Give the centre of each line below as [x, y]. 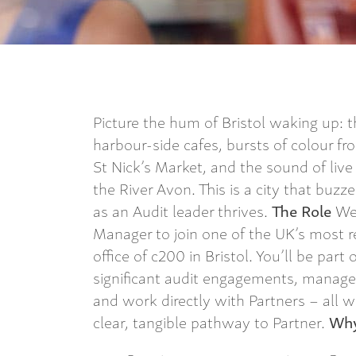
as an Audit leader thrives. [182, 211]
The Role [302, 211]
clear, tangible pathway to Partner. [211, 322]
